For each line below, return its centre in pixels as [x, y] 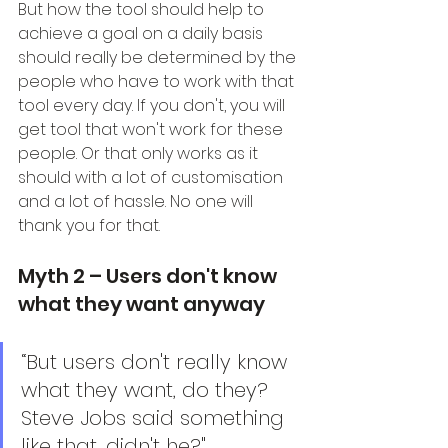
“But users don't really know [157, 362]
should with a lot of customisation [152, 178]
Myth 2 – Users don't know [149, 276]
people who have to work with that [158, 82]
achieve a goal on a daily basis [142, 34]
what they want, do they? [147, 390]
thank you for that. [89, 226]
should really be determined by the [159, 58]
